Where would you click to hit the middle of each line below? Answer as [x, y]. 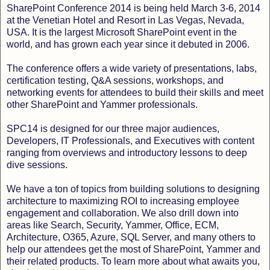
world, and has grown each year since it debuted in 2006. [128, 45]
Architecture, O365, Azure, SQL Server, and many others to [131, 237]
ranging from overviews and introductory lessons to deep [127, 153]
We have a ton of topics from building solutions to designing [133, 189]
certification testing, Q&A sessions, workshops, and [115, 81]
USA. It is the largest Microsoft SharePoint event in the [122, 33]
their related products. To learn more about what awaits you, [133, 262]
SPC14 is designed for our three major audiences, [113, 129]
